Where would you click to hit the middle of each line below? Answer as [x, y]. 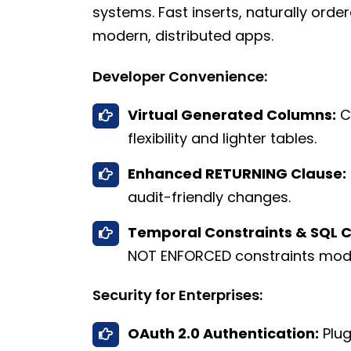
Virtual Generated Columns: [232, 115]
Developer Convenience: [180, 77]
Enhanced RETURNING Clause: [237, 174]
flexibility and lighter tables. [222, 139]
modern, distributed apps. [183, 36]
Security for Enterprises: [177, 295]
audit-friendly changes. [209, 197]
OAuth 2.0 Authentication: [223, 334]
